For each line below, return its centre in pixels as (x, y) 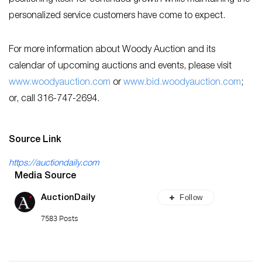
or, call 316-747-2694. (54, 99)
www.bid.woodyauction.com (182, 83)
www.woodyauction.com (60, 83)
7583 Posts (60, 218)
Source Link (35, 140)
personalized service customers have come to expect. (117, 16)
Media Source (45, 176)
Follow (191, 197)
